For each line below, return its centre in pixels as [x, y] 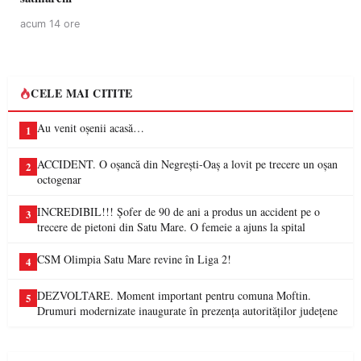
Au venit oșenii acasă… [91, 128]
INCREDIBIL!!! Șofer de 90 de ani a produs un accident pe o [178, 212]
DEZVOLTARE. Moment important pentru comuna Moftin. [174, 295]
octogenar [59, 179]
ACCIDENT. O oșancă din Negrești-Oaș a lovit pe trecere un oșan [187, 164]
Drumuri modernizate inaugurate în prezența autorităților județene [187, 311]
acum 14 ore [50, 24]
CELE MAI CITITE [82, 93]
